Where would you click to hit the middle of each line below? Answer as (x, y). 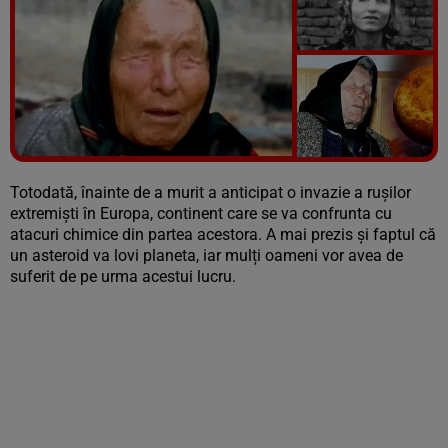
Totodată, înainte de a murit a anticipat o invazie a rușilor (210, 192)
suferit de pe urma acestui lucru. (123, 276)
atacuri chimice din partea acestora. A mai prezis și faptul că (223, 234)
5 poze (356, 188)
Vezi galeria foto (356, 167)
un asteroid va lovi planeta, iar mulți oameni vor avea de (206, 255)
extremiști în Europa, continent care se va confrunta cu (201, 213)
